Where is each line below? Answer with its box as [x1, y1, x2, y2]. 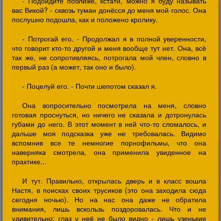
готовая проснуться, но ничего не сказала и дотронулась [12, 110, 206, 119]
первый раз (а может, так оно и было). [12, 62, 136, 72]
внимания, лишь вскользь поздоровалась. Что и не [12, 204, 206, 214]
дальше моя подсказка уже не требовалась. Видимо [12, 128, 206, 138]
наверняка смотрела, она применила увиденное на [12, 147, 206, 157]
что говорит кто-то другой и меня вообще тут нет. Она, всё [12, 43, 206, 53]
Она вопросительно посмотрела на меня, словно [22, 100, 206, 110]
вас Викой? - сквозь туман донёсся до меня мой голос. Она [12, 5, 206, 15]
